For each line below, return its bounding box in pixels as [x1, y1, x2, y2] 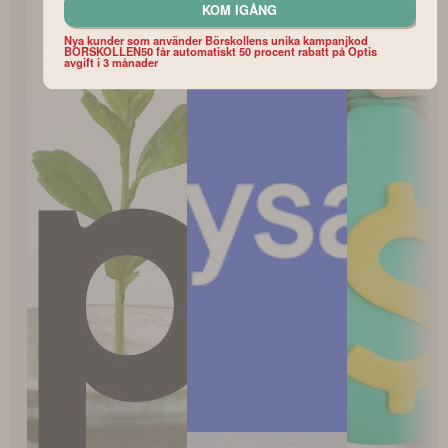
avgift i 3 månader [64, 54, 158, 71]
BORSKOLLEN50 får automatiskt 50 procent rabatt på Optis [64, 43, 377, 60]
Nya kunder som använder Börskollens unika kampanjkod [64, 32, 368, 49]
